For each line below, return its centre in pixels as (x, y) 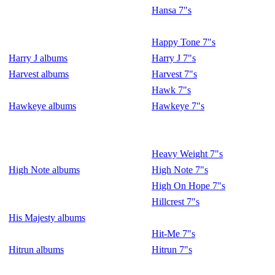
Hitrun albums (36, 250)
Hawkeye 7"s (178, 106)
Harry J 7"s (174, 58)
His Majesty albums (47, 218)
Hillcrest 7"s (176, 202)
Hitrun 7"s (172, 250)
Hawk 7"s (171, 90)
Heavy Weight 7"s (187, 154)
